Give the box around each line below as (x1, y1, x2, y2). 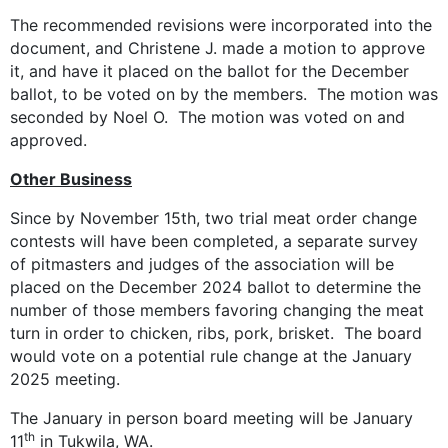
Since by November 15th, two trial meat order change (10, 208, 417, 229)
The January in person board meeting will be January (10, 408, 413, 429)
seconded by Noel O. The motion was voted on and (10, 107, 405, 128)
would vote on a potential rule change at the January (10, 346, 412, 367)
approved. (10, 130, 87, 151)
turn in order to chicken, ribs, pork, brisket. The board (10, 323, 422, 344)
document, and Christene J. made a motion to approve (10, 38, 425, 59)
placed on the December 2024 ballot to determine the (10, 277, 421, 298)
